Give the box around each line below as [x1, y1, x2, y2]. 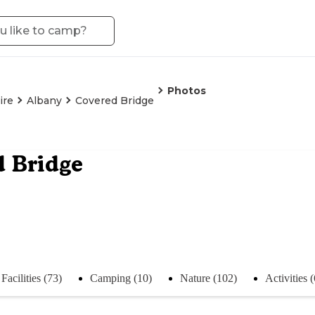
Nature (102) [180, 271, 237, 284]
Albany [27, 94, 62, 107]
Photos [167, 84, 206, 97]
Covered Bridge [75, 94, 154, 107]
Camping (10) [90, 271, 152, 284]
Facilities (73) [1, 271, 62, 284]
